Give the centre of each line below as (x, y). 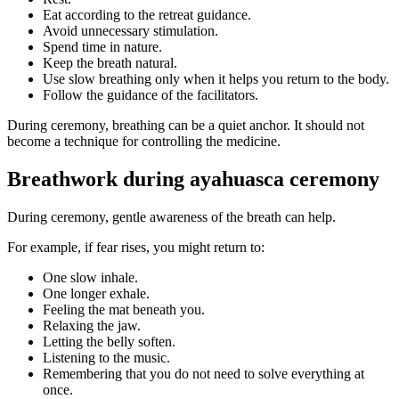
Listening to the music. (106, 357)
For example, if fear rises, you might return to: (136, 247)
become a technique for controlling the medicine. (144, 141)
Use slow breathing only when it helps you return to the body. (216, 78)
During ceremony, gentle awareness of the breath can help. (171, 216)
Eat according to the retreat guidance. (147, 14)
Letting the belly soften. (109, 341)
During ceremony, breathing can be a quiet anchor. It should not (186, 125)
